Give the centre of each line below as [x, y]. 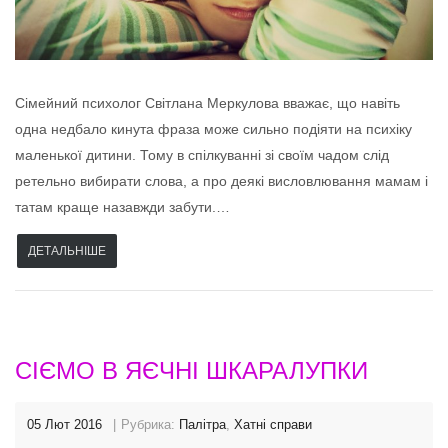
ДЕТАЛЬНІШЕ [67, 250]
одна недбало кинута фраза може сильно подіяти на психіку [213, 128]
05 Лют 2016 [64, 424]
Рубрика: [150, 424]
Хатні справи [273, 424]
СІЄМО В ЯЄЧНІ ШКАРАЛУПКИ [191, 370]
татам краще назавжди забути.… [122, 206]
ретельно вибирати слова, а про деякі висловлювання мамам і [221, 180]
